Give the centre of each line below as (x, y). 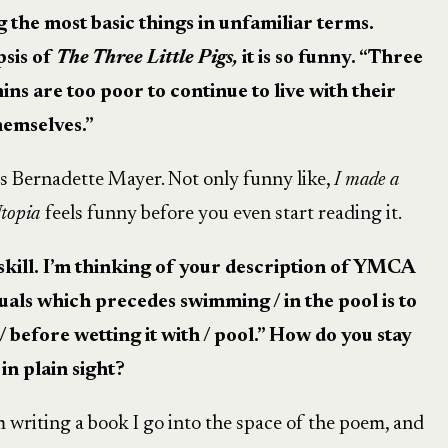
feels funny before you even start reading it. (223, 214)
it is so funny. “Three (330, 58)
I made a (366, 180)
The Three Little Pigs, (146, 58)
